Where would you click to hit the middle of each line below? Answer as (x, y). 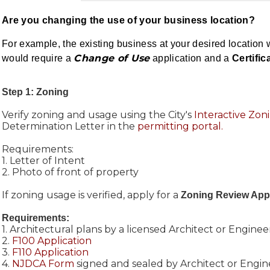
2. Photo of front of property (70, 172)
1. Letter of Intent (43, 160)
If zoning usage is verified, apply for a (91, 195)
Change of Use (112, 58)
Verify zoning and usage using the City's (98, 115)
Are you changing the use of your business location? (128, 20)
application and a (191, 58)
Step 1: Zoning (36, 92)
